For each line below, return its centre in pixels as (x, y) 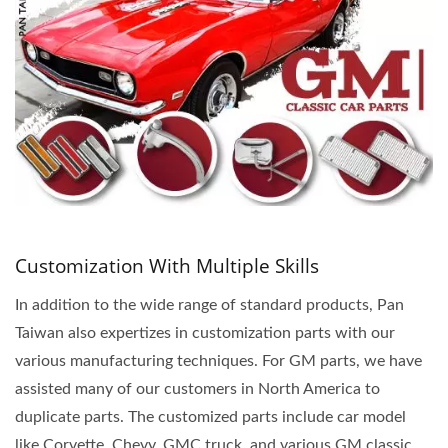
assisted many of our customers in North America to (197, 388)
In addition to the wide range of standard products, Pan (209, 304)
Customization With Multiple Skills (167, 265)
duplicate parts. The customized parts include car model (210, 416)
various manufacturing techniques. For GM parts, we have (218, 360)
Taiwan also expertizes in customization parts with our (205, 332)
